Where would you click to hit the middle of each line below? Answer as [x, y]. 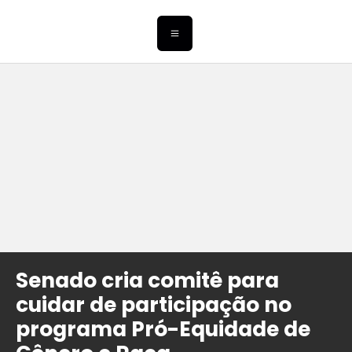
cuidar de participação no [154, 305]
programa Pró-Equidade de [163, 329]
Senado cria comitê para [147, 280]
